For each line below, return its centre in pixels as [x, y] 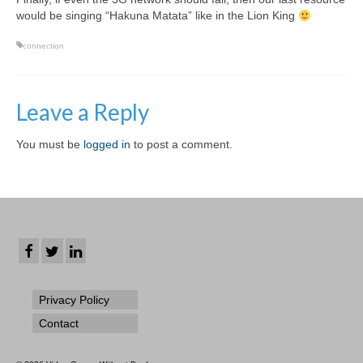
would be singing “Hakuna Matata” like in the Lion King [157, 16]
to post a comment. [181, 145]
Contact [59, 324]
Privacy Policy [74, 300]
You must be [50, 145]
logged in [107, 145]
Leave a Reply [83, 112]
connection [43, 46]
